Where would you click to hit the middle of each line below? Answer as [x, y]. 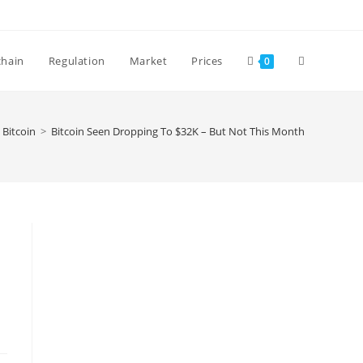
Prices [207, 61]
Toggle [316, 60]
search [316, 180]
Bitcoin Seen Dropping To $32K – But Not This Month [178, 131]
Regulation [77, 61]
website [319, 120]
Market [148, 61]
